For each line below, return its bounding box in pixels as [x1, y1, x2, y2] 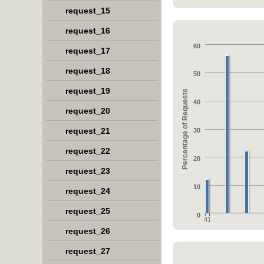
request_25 [65, 206, 110, 216]
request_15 [65, 6, 110, 15]
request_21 [65, 126, 110, 136]
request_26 [65, 226, 110, 236]
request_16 [65, 26, 110, 35]
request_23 [65, 166, 110, 176]
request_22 [65, 146, 110, 156]
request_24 [65, 186, 110, 196]
